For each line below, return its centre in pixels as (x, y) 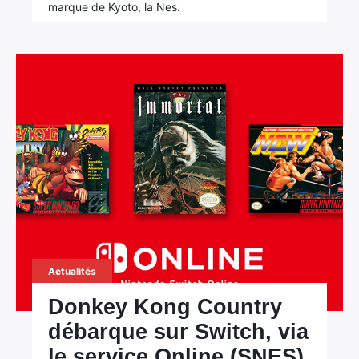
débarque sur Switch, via (179, 332)
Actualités (73, 271)
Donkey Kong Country (165, 307)
